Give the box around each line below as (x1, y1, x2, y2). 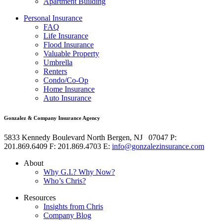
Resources (24, 193, 56, 202)
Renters (43, 67, 67, 76)
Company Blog (43, 211, 91, 220)
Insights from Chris (43, 202, 103, 211)
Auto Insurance (43, 94, 91, 103)
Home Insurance (43, 85, 95, 94)
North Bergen (87, 133, 130, 142)
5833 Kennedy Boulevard (4, 133, 85, 142)
